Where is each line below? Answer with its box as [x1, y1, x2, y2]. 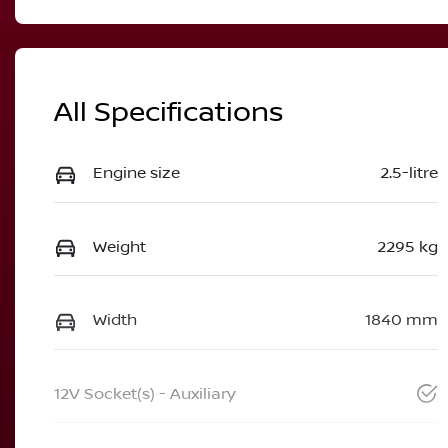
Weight [93, 237, 146, 256]
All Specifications [54, 96, 283, 130]
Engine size [93, 164, 180, 183]
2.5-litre [379, 164, 438, 183]
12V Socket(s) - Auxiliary [54, 384, 236, 403]
